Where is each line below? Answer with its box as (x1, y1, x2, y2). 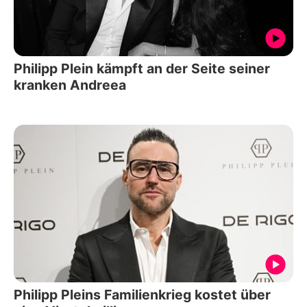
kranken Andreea (14, 77, 126, 94)
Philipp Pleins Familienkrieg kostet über (14, 286, 271, 303)
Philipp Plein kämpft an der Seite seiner (14, 60, 270, 77)
